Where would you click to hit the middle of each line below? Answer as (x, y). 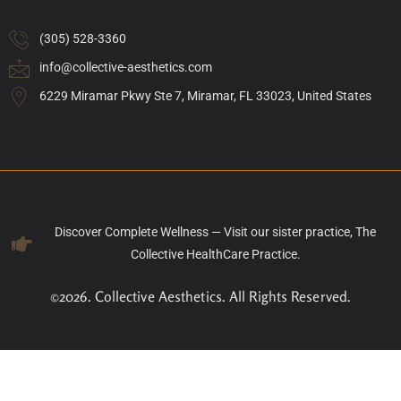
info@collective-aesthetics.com (125, 68)
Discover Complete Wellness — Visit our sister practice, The (216, 232)
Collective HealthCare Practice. (215, 255)
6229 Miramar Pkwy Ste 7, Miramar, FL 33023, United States (205, 96)
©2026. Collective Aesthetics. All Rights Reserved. (200, 297)
